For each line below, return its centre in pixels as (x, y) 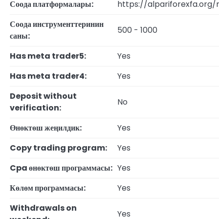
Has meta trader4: (48, 76)
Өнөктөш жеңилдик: (46, 128)
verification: (35, 108)
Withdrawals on (43, 208)
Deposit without (43, 96)
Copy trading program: (58, 148)
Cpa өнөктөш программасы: (61, 168)
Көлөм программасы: (48, 188)
